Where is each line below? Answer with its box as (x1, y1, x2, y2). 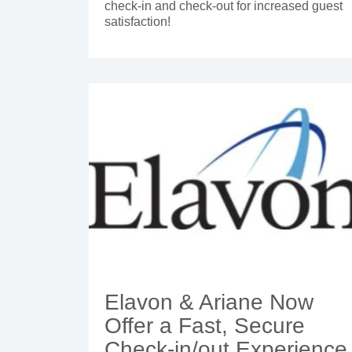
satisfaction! (104, 15, 170, 29)
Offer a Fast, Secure (104, 313, 305, 339)
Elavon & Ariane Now (104, 290, 313, 315)
